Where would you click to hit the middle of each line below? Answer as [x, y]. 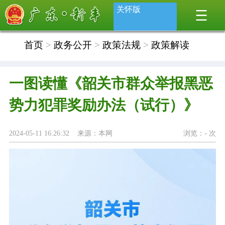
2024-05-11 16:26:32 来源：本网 [61, 133]
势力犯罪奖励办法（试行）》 [103, 105]
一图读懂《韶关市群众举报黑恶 [111, 84]
